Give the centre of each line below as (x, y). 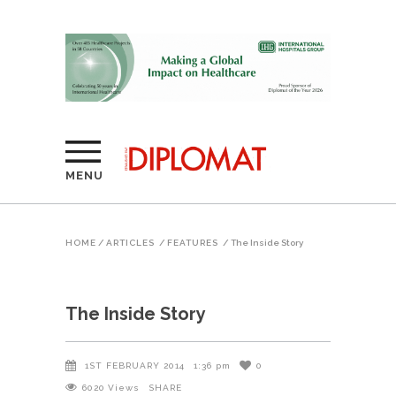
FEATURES (193, 243)
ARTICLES (130, 243)
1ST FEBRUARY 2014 (135, 366)
